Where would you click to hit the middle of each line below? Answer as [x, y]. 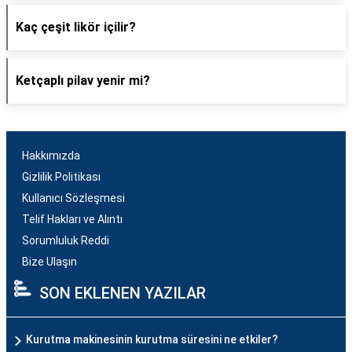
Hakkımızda [51, 156]
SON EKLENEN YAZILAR [123, 293]
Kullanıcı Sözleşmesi [73, 198]
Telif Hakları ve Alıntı [72, 219]
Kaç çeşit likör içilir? [76, 27]
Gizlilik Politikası [61, 177]
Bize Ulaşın [49, 262]
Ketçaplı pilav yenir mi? [83, 81]
